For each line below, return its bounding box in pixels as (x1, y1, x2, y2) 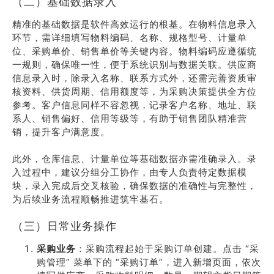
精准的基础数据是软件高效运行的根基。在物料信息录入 (12, 18, 257, 30)
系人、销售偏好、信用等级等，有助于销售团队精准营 (12, 113, 247, 124)
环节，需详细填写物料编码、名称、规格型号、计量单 (12, 32, 247, 43)
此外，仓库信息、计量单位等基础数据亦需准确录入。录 (12, 153, 257, 165)
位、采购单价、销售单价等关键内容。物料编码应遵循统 (12, 45, 257, 57)
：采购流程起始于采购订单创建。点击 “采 (76, 243, 259, 254)
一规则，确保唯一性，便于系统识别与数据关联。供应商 (12, 59, 257, 70)
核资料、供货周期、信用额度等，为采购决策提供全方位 (12, 86, 257, 97)
